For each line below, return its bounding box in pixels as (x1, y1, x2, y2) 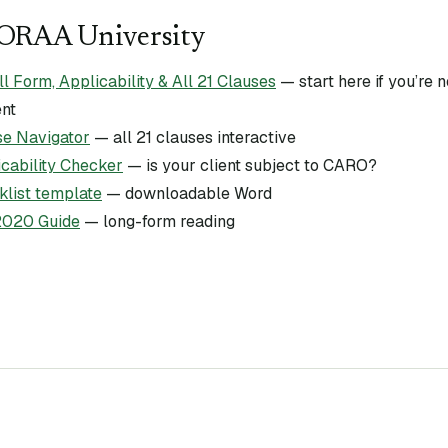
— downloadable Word (102, 183, 272, 204)
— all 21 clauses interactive (90, 127, 296, 148)
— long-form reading (80, 211, 235, 232)
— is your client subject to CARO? (123, 155, 377, 176)
